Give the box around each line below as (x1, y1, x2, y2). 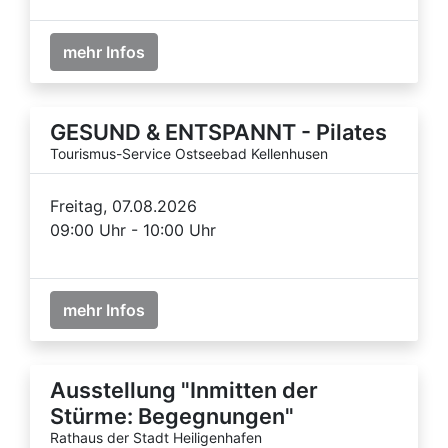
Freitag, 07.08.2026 (50, 195, 197, 216)
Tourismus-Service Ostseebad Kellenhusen (50, 144, 328, 162)
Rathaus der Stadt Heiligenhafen (50, 428, 262, 446)
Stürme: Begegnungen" (50, 402, 294, 429)
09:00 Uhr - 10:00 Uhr (50, 219, 216, 240)
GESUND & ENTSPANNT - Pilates (50, 118, 387, 145)
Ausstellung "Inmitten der (50, 376, 318, 403)
